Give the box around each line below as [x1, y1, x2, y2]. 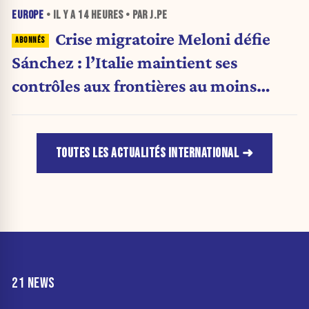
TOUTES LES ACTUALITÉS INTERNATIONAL [55, 145, 239, 161]
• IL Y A [43, 8, 78, 22]
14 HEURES [78, 8, 123, 22]
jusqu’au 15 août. [12, 99, 136, 119]
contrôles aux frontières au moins [12, 75, 257, 95]
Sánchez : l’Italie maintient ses [12, 52, 237, 72]
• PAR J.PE [123, 8, 167, 22]
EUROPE [12, 8, 43, 22]
